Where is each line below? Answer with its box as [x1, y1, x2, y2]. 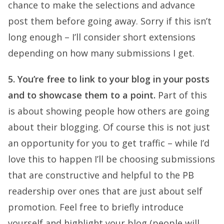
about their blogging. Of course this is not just [8, 121, 210, 133]
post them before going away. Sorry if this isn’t [8, 15, 211, 27]
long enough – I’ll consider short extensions [8, 31, 195, 43]
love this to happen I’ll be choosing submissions [8, 153, 215, 165]
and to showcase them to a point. [8, 89, 155, 101]
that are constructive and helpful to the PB [8, 169, 194, 181]
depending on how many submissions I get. [8, 47, 194, 59]
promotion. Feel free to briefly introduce [8, 201, 183, 213]
